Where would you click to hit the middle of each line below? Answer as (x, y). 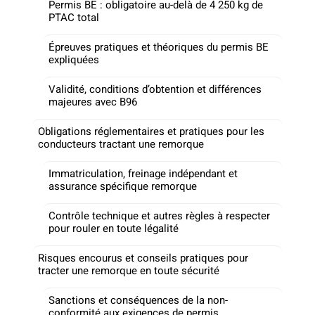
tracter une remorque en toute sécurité (129, 270)
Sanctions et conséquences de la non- (138, 300)
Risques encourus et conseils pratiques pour (143, 258)
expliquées (74, 59)
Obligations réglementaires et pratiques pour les (151, 131)
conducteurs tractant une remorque (121, 144)
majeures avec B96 (93, 102)
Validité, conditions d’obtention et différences (155, 89)
